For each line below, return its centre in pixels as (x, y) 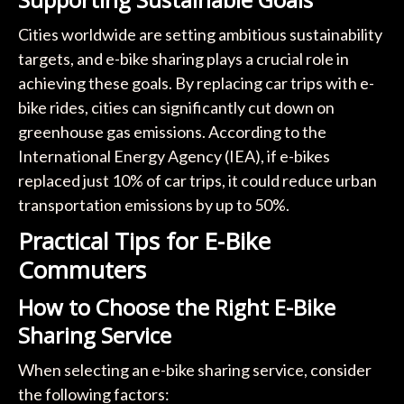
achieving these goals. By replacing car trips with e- (196, 83)
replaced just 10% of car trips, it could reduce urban (197, 180)
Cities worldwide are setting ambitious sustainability (200, 34)
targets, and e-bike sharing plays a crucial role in (183, 58)
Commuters (82, 269)
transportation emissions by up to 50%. (153, 204)
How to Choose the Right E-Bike (176, 307)
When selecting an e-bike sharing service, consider (194, 369)
